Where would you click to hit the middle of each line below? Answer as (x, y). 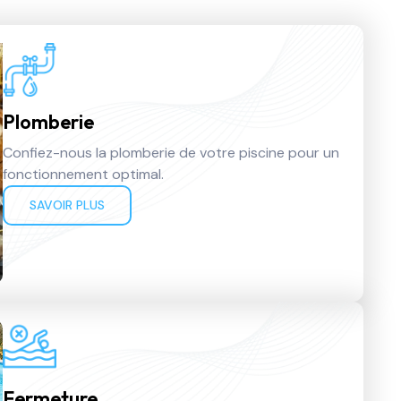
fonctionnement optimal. (83, 174)
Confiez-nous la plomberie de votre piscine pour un (171, 152)
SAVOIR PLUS (67, 205)
